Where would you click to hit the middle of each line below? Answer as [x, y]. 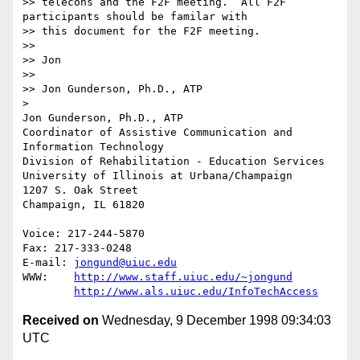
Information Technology [93, 147]
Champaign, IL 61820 [84, 205]
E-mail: [48, 263]
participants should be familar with [135, 17]
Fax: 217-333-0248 [77, 248]
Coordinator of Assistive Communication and [157, 133]
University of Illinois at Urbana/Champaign [157, 176]
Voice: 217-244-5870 [84, 234]
